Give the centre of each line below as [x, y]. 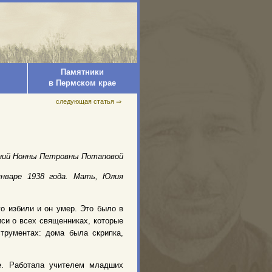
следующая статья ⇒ [89, 101]
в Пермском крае [82, 83]
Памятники [82, 72]
